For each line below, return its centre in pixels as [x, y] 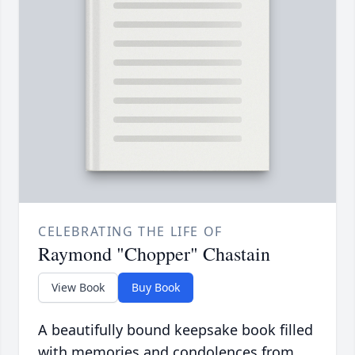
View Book [78, 288]
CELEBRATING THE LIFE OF [130, 232]
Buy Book [156, 288]
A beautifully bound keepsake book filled [176, 330]
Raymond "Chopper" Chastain [154, 254]
